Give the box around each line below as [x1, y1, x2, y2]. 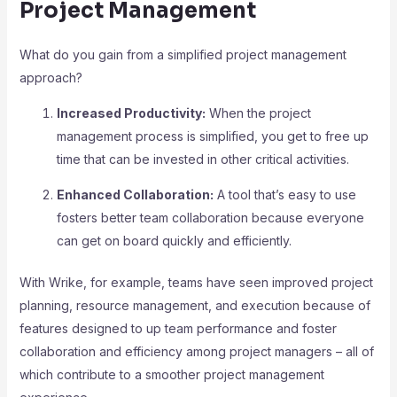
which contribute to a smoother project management [19, 367, 324, 382]
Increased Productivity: [56, 105, 206, 121]
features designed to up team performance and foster [19, 321, 337, 336]
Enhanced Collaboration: [56, 187, 214, 202]
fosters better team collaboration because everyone [56, 210, 364, 225]
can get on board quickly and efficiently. [56, 233, 292, 248]
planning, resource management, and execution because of [19, 298, 370, 313]
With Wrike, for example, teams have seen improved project [19, 275, 373, 290]
